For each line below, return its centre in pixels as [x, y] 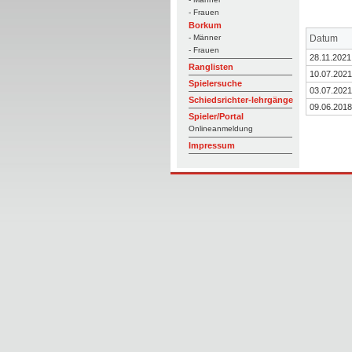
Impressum [211, 145]
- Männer [204, 37]
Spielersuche [215, 83]
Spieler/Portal [216, 116]
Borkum [205, 25]
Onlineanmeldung [220, 128]
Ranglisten [211, 67]
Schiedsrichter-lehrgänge [240, 100]
